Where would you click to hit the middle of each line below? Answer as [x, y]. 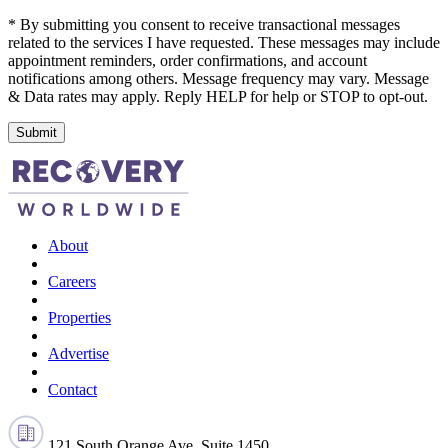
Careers [72, 282]
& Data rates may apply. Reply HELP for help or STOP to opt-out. [218, 97]
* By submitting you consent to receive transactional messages [204, 25]
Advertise [78, 354]
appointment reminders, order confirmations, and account [187, 61]
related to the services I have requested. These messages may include [224, 43]
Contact [72, 390]
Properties [79, 318]
